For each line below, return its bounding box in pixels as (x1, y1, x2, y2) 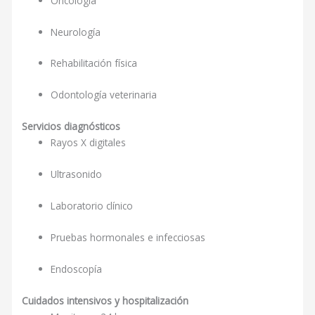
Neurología (51, 25, 101, 39)
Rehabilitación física (51, 56, 138, 70)
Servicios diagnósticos (22, 120, 121, 134)
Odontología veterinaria (51, 88, 157, 102)
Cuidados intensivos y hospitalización (22, 293, 189, 307)
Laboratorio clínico (51, 198, 134, 212)
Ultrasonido (51, 167, 103, 181)
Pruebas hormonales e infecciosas (51, 230, 206, 244)
